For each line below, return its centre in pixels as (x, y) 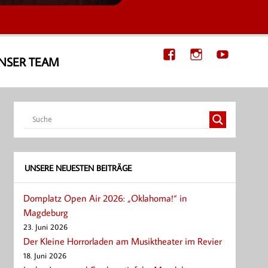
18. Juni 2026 (45, 255)
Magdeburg (46, 212)
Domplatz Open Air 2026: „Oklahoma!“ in (106, 198)
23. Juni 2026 (46, 226)
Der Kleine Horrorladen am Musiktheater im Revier (123, 241)
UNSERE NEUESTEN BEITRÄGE (78, 167)
